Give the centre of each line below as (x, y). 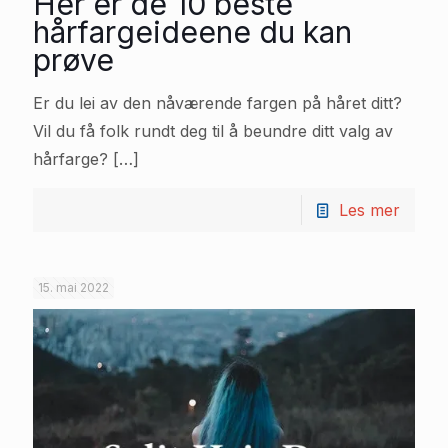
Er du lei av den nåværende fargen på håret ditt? (217, 102)
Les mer (369, 209)
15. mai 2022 (73, 287)
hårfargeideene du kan (192, 31)
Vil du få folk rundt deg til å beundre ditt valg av (213, 130)
